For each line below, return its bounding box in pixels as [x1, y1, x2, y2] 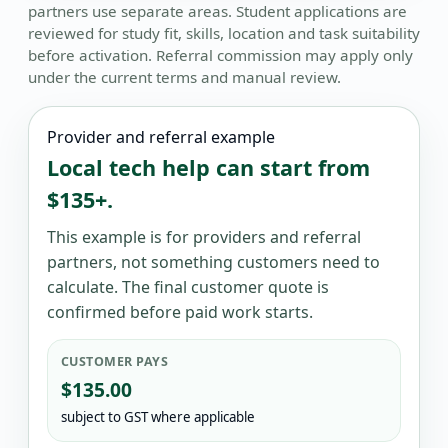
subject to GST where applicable [61, 407, 255, 426]
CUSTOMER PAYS [61, 352, 169, 370]
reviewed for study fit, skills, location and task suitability [28, 23, 420, 44]
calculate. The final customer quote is [47, 275, 329, 298]
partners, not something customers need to [47, 250, 380, 273]
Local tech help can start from [47, 152, 370, 182]
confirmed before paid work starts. [47, 300, 313, 323]
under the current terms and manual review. [28, 67, 341, 88]
